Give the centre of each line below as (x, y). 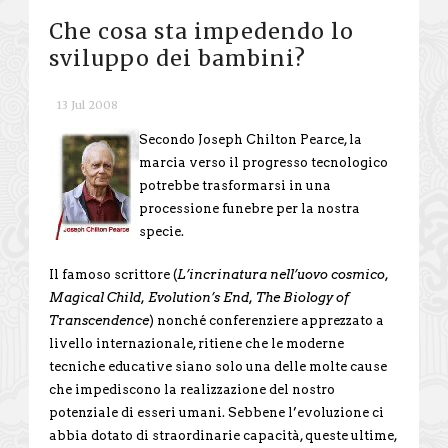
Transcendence (99, 320)
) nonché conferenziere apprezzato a (266, 320)
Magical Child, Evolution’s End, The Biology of (199, 297)
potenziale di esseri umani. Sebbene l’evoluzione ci (216, 412)
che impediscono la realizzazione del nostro (192, 389)
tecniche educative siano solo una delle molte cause (218, 366)
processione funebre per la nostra (249, 208)
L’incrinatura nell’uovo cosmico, (283, 274)
